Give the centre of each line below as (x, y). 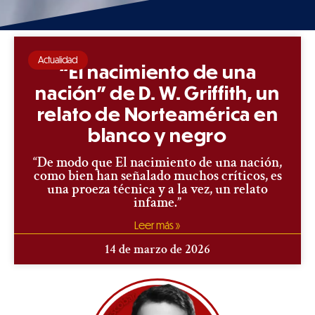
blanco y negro (157, 135)
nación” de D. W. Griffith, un (157, 93)
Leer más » (157, 225)
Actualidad (58, 60)
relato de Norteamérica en (157, 114)
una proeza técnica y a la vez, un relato (157, 189)
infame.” (157, 203)
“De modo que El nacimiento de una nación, (157, 163)
